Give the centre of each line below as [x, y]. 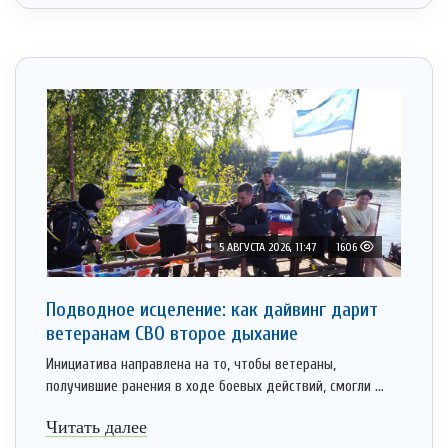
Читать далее [96, 427]
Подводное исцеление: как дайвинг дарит [212, 310]
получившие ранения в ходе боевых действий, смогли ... [215, 387]
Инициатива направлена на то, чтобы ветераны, [191, 365]
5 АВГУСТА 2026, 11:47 [267, 247]
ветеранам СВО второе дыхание [172, 334]
